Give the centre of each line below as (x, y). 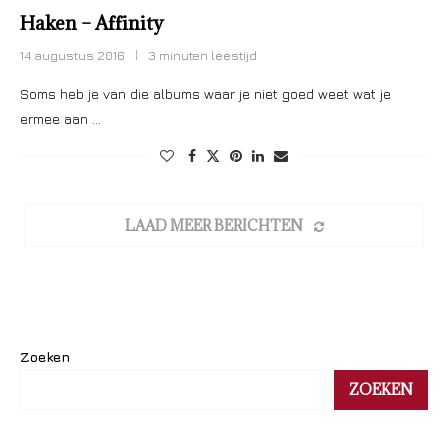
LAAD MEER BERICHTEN (213, 225)
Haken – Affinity (92, 23)
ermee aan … (60, 118)
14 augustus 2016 (72, 55)
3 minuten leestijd (202, 55)
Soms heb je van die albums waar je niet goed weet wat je (205, 93)
